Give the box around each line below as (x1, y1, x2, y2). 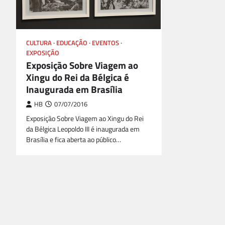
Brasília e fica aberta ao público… (26, 134, 121, 145)
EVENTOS (92, 38, 119, 48)
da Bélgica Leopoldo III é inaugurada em (26, 123, 140, 135)
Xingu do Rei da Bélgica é (26, 69, 129, 84)
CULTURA (26, 38, 52, 48)
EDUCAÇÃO (56, 38, 87, 48)
